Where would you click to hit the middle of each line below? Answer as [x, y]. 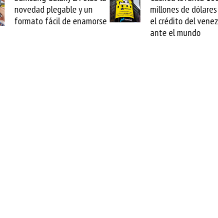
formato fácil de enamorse [51, 21]
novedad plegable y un [44, 9]
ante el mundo [166, 33]
